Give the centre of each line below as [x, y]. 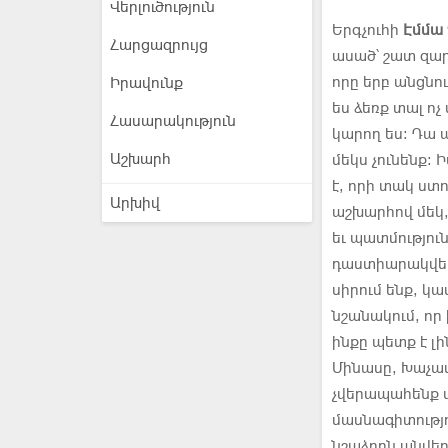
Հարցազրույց [159, 45]
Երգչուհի [367, 30]
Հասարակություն [173, 121]
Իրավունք [146, 83]
